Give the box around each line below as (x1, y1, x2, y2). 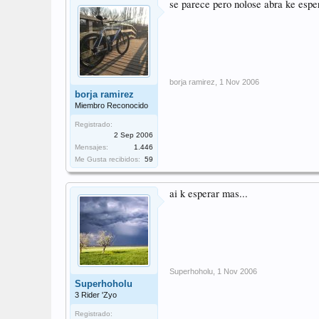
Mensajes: (75, 143, 108, 151)
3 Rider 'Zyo (75, 291, 117, 299)
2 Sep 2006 (114, 131, 153, 139)
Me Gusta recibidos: (75, 155, 140, 163)
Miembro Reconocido (75, 101, 148, 110)
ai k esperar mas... (169, 187, 248, 200)
